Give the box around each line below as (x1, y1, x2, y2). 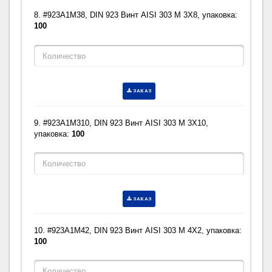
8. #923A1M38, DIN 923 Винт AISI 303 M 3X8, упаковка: (34, 10, 238, 20)
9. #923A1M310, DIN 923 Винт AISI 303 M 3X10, (34, 118, 209, 127)
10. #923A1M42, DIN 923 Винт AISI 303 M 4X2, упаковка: (34, 225, 242, 235)
